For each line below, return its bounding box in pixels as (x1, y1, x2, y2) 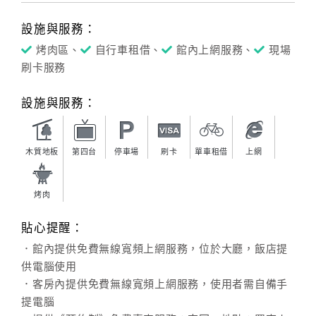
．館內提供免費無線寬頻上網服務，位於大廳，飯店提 (21, 243, 288, 255)
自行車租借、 (95, 44, 162, 56)
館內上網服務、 (176, 44, 254, 56)
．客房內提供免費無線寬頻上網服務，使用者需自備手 (21, 279, 288, 290)
